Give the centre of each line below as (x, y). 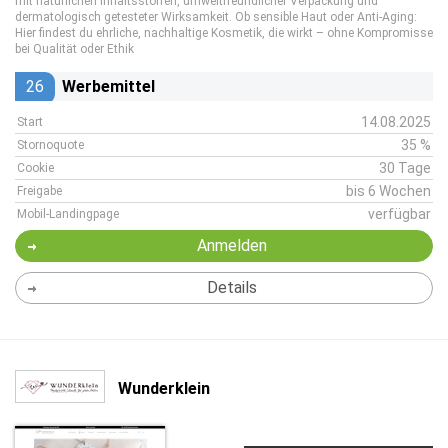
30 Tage (405, 168)
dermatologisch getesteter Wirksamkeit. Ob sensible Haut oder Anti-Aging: (216, 17)
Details (231, 287)
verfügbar (399, 214)
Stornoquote (50, 145)
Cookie (35, 168)
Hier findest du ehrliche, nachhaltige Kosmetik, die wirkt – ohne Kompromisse (224, 33)
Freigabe (39, 191)
